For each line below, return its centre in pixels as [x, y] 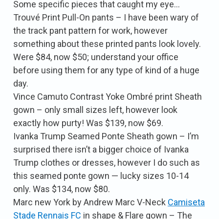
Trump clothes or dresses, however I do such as [107, 162]
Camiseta [186, 202]
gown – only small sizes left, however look [95, 109]
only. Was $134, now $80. [62, 189]
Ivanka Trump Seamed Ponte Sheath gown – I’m [106, 136]
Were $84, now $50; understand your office [96, 57]
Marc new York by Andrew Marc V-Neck [90, 202]
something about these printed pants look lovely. [107, 44]
